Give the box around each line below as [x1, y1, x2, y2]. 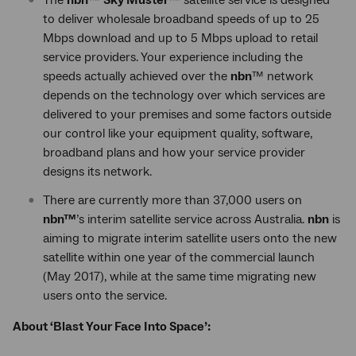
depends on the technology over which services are [43, 87, 325, 103]
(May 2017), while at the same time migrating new [43, 269, 316, 284]
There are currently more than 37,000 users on [43, 192, 302, 208]
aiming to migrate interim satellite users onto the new [43, 230, 337, 246]
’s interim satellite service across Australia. [76, 211, 308, 227]
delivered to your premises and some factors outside [43, 106, 331, 122]
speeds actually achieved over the [43, 68, 230, 84]
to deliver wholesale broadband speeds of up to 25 [43, 11, 319, 27]
